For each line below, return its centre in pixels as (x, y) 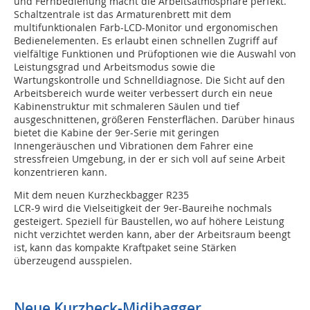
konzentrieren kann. (61, 172)
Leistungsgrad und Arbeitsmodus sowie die (115, 67)
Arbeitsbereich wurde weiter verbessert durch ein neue (143, 93)
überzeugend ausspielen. (73, 261)
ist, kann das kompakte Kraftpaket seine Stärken (125, 248)
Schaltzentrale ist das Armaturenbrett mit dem (122, 15)
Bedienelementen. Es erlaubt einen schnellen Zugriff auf (146, 41)
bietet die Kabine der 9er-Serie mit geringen (117, 133)
